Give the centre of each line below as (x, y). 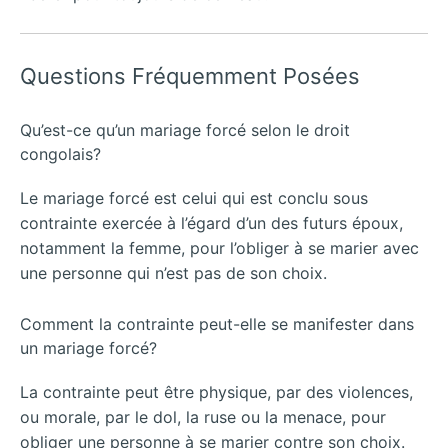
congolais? (60, 154)
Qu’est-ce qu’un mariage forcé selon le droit (185, 130)
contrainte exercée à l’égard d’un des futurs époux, (211, 223)
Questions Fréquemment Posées (190, 75)
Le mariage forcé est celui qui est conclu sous (194, 198)
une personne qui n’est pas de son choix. (173, 273)
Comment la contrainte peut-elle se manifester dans (217, 323)
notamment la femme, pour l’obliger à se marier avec (219, 248)
